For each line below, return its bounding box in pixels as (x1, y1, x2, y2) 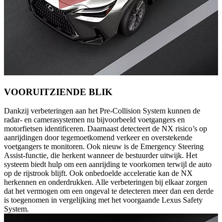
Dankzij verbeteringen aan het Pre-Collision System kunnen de (4, 107, 200, 115)
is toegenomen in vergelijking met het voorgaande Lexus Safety (4, 196, 203, 205)
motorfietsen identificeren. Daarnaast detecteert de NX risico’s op (4, 124, 207, 133)
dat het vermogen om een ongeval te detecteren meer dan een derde (4, 187, 214, 196)
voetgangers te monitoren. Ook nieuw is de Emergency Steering (4, 142, 204, 151)
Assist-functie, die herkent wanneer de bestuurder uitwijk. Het (4, 151, 197, 160)
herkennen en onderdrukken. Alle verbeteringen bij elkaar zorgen (4, 178, 207, 187)
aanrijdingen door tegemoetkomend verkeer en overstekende (4, 133, 192, 142)
